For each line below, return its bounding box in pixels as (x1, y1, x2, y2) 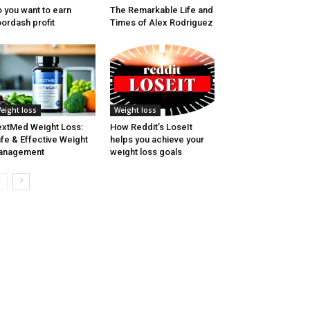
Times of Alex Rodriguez (109, 17, 213, 28)
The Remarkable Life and (109, 5, 213, 16)
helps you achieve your (109, 134, 204, 145)
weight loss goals (109, 147, 182, 158)
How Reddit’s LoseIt (109, 122, 192, 133)
